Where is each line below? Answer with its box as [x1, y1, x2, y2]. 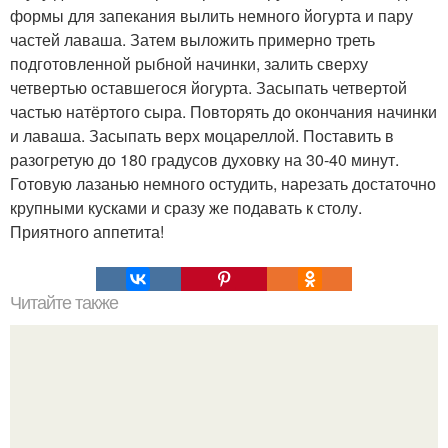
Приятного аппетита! [10, 220, 164, 243]
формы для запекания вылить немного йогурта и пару [10, 4, 413, 27]
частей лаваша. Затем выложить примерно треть [10, 28, 375, 51]
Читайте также [10, 293, 118, 313]
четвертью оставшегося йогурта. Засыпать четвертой [10, 76, 407, 99]
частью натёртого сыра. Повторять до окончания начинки [10, 100, 437, 123]
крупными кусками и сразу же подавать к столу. [10, 196, 362, 219]
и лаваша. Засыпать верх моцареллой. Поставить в [10, 124, 394, 147]
